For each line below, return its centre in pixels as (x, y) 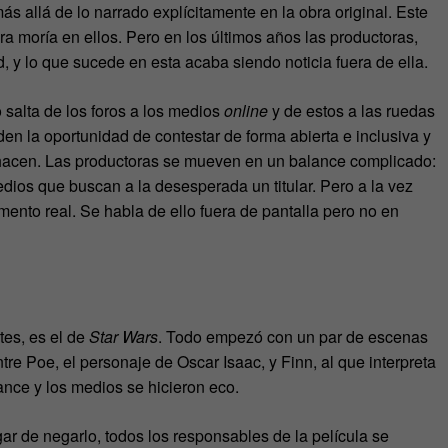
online (246, 111)
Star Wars (123, 336)
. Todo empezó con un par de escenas (293, 336)
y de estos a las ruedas (351, 111)
